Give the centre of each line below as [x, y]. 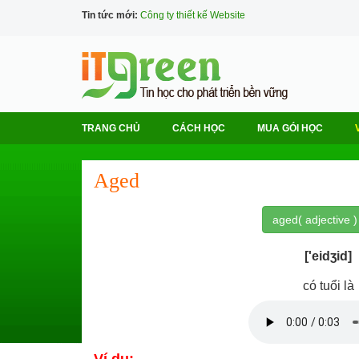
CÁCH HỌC [199, 128]
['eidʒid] [328, 256]
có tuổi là [328, 286]
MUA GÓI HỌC [290, 128]
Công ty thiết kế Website [193, 15]
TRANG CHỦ [111, 128]
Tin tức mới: [110, 15]
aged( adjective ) [315, 220]
